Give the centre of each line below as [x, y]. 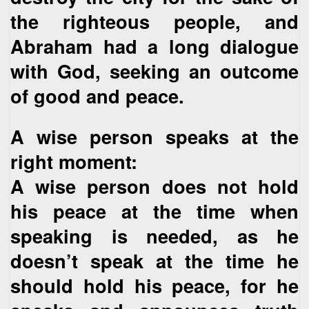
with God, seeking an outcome [154, 71]
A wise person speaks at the [154, 136]
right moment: [74, 161]
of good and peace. [97, 96]
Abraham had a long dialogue [154, 46]
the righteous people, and [154, 21]
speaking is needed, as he [154, 235]
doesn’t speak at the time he [154, 260]
